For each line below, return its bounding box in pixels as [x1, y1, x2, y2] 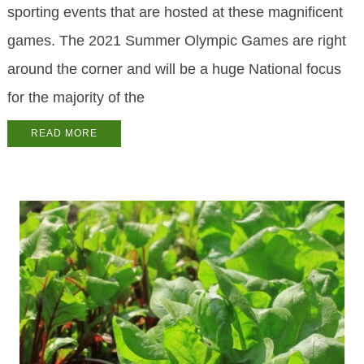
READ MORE [30, 128, 97, 140]
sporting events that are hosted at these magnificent [6, 4, 343, 21]
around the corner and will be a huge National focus [6, 61, 341, 78]
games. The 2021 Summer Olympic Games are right [6, 32, 346, 50]
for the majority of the [6, 89, 145, 106]
